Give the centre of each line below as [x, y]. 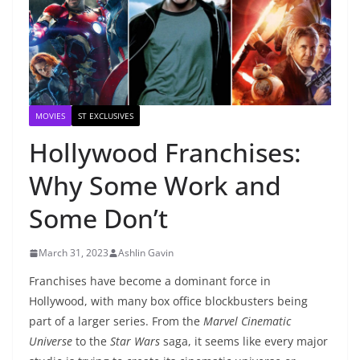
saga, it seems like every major [244, 342]
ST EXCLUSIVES [106, 116]
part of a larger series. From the [115, 321]
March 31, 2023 [74, 253]
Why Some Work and [155, 186]
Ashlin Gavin [146, 253]
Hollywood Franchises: [165, 153]
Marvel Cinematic [245, 321]
